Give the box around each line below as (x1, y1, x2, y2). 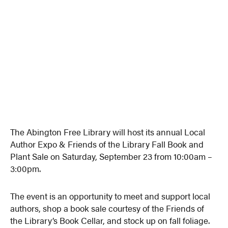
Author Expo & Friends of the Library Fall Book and (10, 137, 204, 150)
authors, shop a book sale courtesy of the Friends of (10, 202, 205, 214)
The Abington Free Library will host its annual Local (10, 125, 206, 138)
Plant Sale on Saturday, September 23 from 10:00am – (10, 150, 213, 162)
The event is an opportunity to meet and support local (10, 189, 211, 202)
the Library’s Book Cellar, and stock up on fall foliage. (10, 214, 210, 226)
